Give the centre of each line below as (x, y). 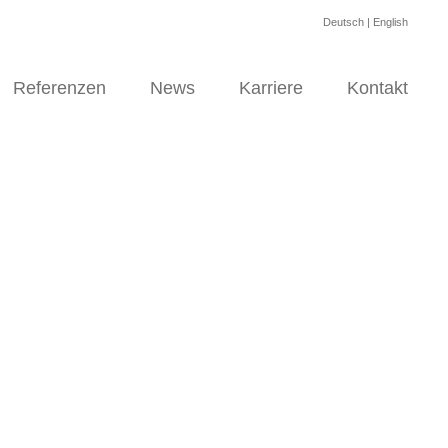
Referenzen (59, 88)
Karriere (271, 88)
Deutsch (343, 22)
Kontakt (377, 88)
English (390, 22)
